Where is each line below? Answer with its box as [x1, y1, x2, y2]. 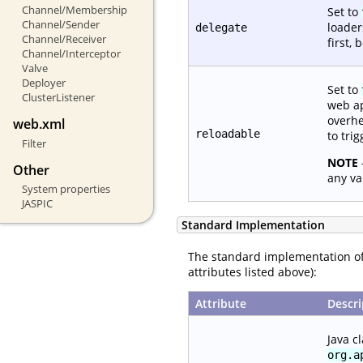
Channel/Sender [21, 17, 100, 32]
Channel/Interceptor [21, 46, 121, 62]
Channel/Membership [21, 2, 127, 18]
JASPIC [21, 196, 53, 211]
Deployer [21, 75, 66, 91]
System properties [21, 181, 110, 197]
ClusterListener [21, 90, 95, 105]
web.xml [13, 115, 65, 134]
